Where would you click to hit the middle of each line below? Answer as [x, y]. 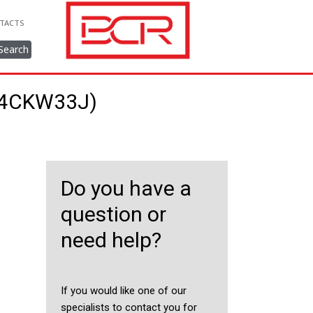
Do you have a [126, 188]
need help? [111, 240]
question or [113, 214]
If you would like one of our [123, 291]
